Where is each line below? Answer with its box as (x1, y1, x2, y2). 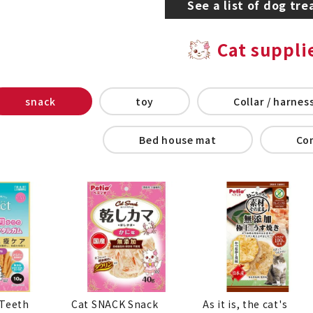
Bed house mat (139, 132, 217, 147)
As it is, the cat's (203, 296, 288, 311)
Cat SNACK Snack (71, 296, 159, 311)
